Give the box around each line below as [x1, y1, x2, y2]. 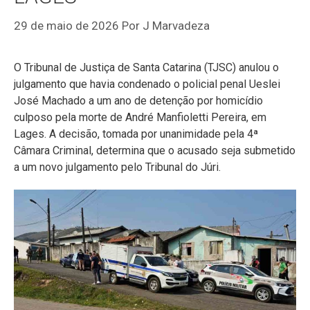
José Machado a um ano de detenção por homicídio [14, 93, 263, 107]
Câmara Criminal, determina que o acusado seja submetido [14, 143, 295, 157]
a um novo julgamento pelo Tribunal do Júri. [14, 160, 221, 174]
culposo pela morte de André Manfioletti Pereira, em [14, 110, 266, 124]
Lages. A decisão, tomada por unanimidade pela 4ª [14, 127, 258, 140]
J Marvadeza [143, 18, 210, 33]
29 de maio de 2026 [14, 18, 119, 33]
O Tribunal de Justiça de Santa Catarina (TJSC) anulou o [14, 60, 279, 74]
